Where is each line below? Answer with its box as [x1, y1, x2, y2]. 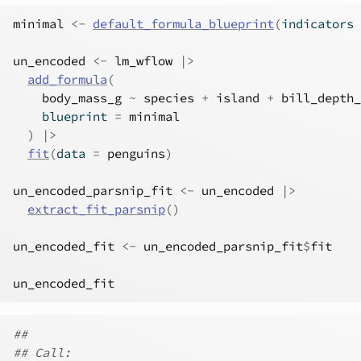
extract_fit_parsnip [27, 201, 165, 217]
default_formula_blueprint [93, 16, 274, 31]
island [216, 90, 259, 106]
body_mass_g [42, 90, 122, 106]
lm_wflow [114, 53, 172, 68]
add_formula [27, 72, 107, 87]
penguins [107, 146, 165, 161]
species [143, 90, 194, 106]
